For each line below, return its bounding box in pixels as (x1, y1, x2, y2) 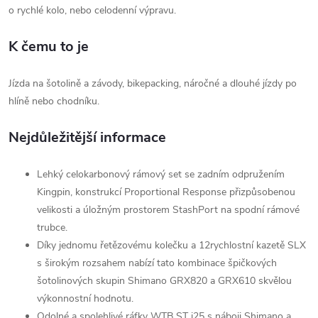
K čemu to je (9, 37, 89, 56)
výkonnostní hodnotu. (37, 292, 133, 305)
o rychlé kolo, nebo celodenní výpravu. (9, 4, 176, 17)
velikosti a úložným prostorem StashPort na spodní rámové (37, 203, 300, 216)
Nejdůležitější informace (9, 128, 166, 147)
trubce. (37, 221, 67, 234)
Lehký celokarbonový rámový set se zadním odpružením (37, 168, 285, 181)
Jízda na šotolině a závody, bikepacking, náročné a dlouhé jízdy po (9, 77, 297, 90)
